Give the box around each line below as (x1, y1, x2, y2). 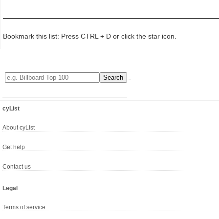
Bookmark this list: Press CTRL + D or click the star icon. (3, 32, 176, 41)
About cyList (2, 124, 35, 131)
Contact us (2, 163, 31, 171)
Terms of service (2, 204, 45, 211)
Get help (2, 144, 25, 151)
